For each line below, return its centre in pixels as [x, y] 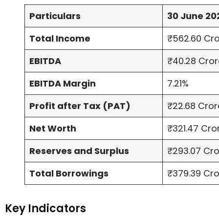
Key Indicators [45, 209]
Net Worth [53, 129]
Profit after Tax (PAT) [80, 106]
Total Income [60, 39]
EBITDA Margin [63, 84]
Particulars [55, 16]
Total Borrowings [69, 174]
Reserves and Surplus [79, 151]
